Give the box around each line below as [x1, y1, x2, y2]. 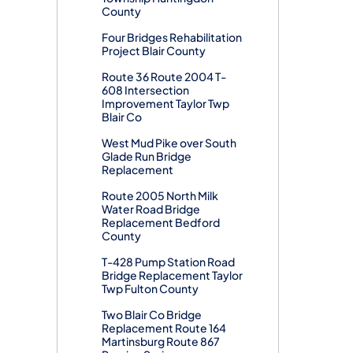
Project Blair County [102, 43, 206, 58]
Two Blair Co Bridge [102, 307, 202, 321]
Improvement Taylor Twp [102, 95, 229, 110]
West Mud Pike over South [102, 135, 236, 150]
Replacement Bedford [102, 214, 220, 229]
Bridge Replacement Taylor [102, 267, 243, 282]
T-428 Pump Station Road [102, 254, 235, 269]
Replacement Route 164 [102, 320, 226, 335]
